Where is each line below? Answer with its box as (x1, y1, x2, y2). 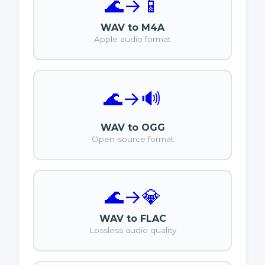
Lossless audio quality (89, 225, 176, 235)
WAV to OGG (100, 122, 165, 134)
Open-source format (91, 134, 174, 144)
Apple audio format (94, 34, 171, 44)
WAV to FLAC (99, 213, 166, 225)
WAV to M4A (101, 22, 164, 34)
